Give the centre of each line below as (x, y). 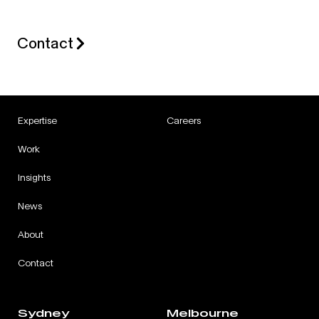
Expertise (37, 120)
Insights (34, 177)
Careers (184, 120)
